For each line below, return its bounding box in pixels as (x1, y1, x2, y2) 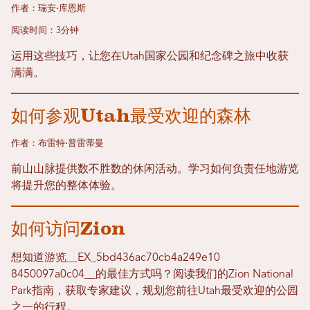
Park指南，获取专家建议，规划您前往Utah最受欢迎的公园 (11, 285, 298, 297)
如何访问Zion (11, 217, 125, 239)
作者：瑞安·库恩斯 (11, 3, 86, 13)
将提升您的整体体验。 (11, 180, 122, 192)
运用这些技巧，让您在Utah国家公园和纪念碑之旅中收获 (11, 51, 289, 62)
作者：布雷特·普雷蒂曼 (11, 138, 104, 148)
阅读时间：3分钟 (11, 26, 79, 35)
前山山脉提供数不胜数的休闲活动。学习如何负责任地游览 (11, 163, 299, 175)
